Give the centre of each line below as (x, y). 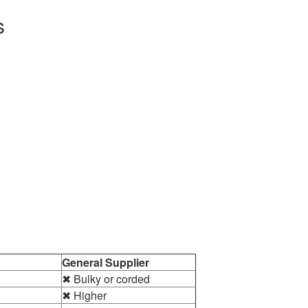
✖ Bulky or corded (106, 278)
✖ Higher (84, 295)
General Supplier (106, 262)
